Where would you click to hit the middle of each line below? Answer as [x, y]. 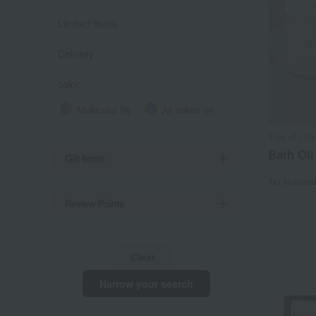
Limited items [87, 23]
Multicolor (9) [104, 110]
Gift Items [85, 158]
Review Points [95, 203]
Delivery [76, 54]
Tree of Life [291, 137]
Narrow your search [146, 284]
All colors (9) [188, 110]
